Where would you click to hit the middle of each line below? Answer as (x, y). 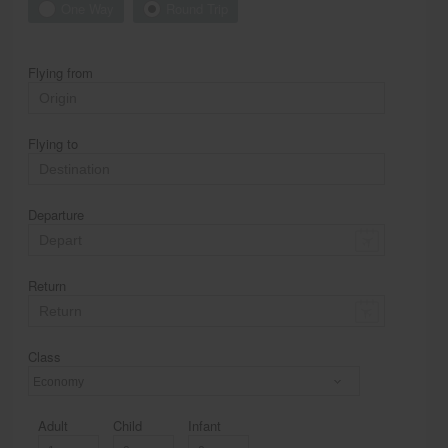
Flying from (61, 73)
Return (47, 286)
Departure (56, 215)
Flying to (53, 144)
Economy (62, 407)
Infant (205, 426)
